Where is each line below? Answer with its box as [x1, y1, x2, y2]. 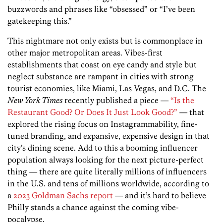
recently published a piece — [62, 95, 170, 105]
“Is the [170, 95, 194, 105]
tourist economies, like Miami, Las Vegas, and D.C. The [7, 83, 206, 93]
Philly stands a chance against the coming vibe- [7, 202, 179, 212]
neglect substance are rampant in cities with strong [7, 71, 194, 81]
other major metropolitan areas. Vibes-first [7, 47, 163, 57]
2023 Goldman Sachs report [13, 190, 113, 200]
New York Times [7, 95, 62, 105]
